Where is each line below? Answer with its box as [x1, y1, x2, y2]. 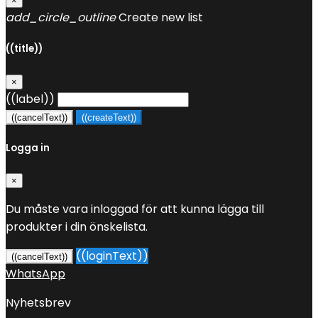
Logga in [6, 141, 50, 155]
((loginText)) [76, 247, 148, 264]
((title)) [6, 42, 43, 56]
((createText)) [82, 111, 136, 123]
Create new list [116, 9, 203, 26]
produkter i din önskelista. [6, 218, 148, 235]
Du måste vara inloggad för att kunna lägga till [6, 200, 264, 217]
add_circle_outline [6, 9, 116, 26]
